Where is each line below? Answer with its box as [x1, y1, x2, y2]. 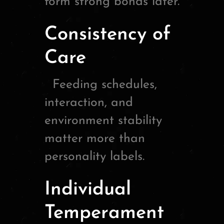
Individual [44, 180, 131, 200]
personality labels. [44, 150, 144, 163]
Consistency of [44, 25, 170, 45]
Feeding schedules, [44, 78, 157, 91]
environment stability [44, 114, 162, 127]
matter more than [44, 132, 145, 145]
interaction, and [44, 96, 133, 109]
